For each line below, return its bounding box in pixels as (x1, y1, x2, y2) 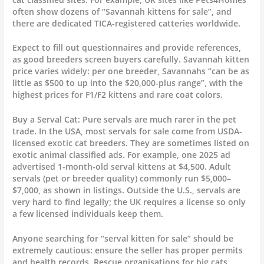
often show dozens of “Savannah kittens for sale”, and (12, 5, 232, 17)
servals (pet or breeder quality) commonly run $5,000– (12, 173, 232, 184)
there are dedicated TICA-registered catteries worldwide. (12, 17, 241, 29)
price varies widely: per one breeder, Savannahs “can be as (12, 65, 250, 77)
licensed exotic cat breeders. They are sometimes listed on (12, 137, 250, 149)
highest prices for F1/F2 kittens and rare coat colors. (12, 89, 223, 101)
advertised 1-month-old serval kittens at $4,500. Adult (12, 161, 232, 173)
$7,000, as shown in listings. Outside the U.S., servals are (12, 184, 241, 196)
